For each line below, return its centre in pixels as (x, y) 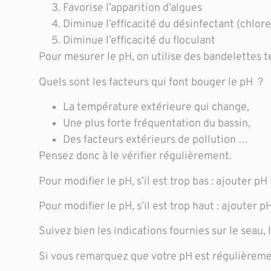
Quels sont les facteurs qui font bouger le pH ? (151, 82)
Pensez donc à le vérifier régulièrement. (135, 157)
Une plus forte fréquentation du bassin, (156, 124)
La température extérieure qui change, (156, 108)
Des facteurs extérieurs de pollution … (155, 140)
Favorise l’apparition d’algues (132, 8)
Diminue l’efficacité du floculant (139, 41)
